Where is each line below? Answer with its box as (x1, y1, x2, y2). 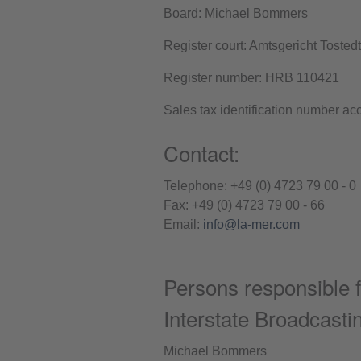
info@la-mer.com (203, 218, 300, 232)
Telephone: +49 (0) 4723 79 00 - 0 (164, 179, 356, 193)
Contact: (164, 138, 239, 168)
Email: (164, 218, 203, 232)
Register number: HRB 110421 (164, 71, 339, 85)
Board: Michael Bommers (164, 6, 308, 21)
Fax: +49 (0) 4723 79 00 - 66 (164, 198, 325, 213)
